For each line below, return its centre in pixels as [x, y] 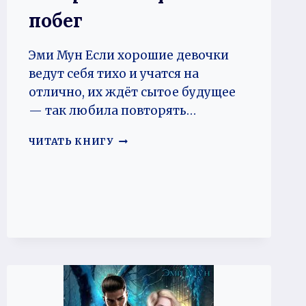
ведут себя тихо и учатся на [113, 73]
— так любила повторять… [112, 110]
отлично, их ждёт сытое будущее [132, 92]
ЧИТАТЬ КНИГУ [71, 141]
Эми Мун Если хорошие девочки [128, 55]
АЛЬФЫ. [137, 139]
